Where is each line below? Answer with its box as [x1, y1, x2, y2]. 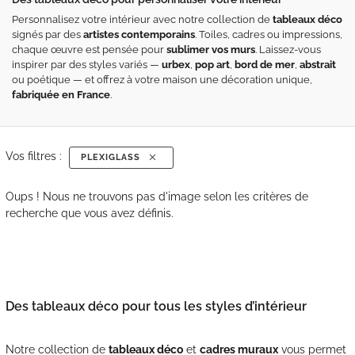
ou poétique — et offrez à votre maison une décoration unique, [12, 74, 312, 86]
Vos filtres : [5, 150, 65, 162]
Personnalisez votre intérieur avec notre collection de [12, 13, 273, 25]
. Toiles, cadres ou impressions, [195, 29, 342, 40]
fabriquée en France [12, 89, 110, 101]
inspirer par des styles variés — [12, 59, 162, 71]
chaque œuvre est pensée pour [12, 44, 166, 55]
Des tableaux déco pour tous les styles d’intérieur [5, 298, 307, 314]
